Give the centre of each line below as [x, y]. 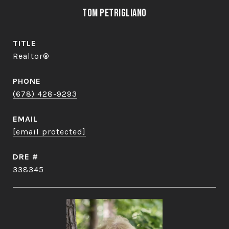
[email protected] [49, 132]
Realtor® [31, 56]
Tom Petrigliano [114, 13]
